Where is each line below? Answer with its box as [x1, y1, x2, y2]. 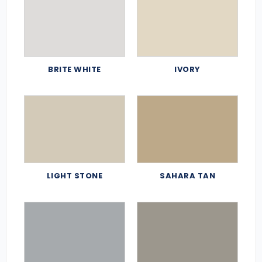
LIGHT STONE [46, 170, 103, 181]
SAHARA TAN [160, 170, 215, 181]
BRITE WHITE [48, 63, 101, 75]
